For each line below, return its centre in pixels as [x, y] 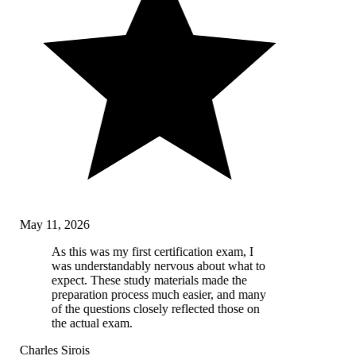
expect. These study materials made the [146, 281]
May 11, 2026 [51, 225]
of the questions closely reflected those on [152, 309]
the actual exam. [89, 323]
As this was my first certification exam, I [149, 252]
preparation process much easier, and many [155, 295]
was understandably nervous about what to [155, 266]
